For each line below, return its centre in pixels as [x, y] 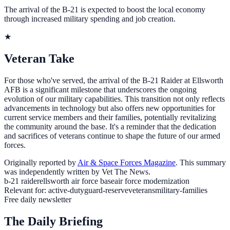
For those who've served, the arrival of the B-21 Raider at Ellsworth [114, 80]
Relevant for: [25, 190]
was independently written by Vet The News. [77, 171]
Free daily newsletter [38, 199]
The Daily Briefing [53, 221]
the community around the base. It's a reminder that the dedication [110, 126]
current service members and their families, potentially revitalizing [110, 117]
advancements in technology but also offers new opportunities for [110, 108]
